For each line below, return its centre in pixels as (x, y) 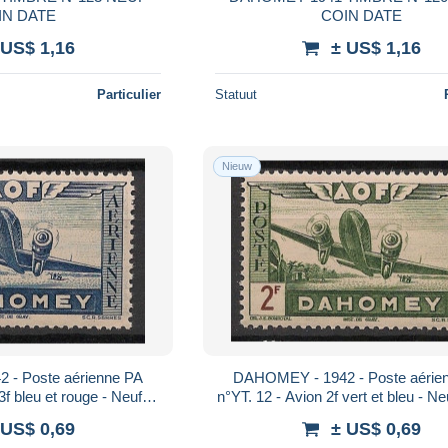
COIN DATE (361, 15)
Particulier (129, 94)
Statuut (236, 94)
